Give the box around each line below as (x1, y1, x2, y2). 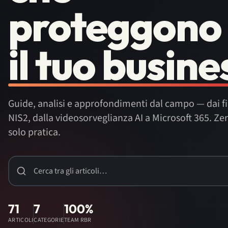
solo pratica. (8, 125, 61, 139)
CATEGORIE (34, 216, 64, 224)
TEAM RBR (64, 216, 92, 224)
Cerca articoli (8, 156, 52, 167)
